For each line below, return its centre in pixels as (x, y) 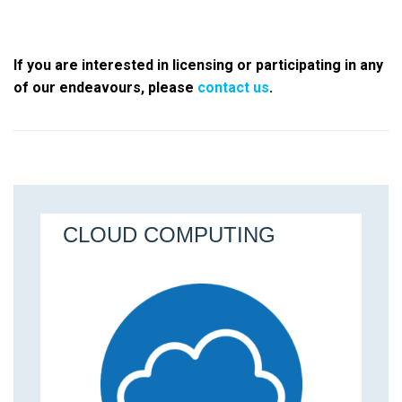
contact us (233, 88)
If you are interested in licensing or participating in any (198, 66)
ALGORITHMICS (157, 235)
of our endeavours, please (105, 88)
